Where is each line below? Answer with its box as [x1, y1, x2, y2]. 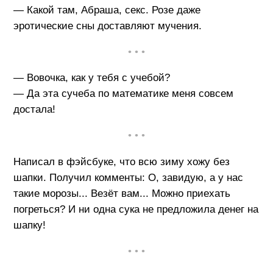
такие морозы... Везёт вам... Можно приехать [13, 187, 230, 199]
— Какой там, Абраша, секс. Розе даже [13, 4, 200, 16]
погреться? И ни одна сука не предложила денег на [13, 203, 258, 215]
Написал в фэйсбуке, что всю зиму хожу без [13, 155, 230, 168]
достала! [13, 104, 55, 116]
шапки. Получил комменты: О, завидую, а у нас [13, 171, 243, 183]
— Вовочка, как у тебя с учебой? [13, 72, 170, 84]
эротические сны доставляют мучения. [13, 19, 202, 32]
